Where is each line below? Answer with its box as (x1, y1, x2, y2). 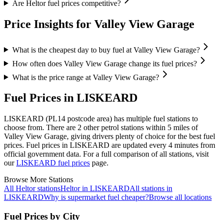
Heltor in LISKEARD (60, 184, 130, 193)
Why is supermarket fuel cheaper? (44, 193, 149, 202)
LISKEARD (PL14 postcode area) (4, 114, 112, 123)
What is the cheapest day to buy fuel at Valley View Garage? (12, 45, 200, 54)
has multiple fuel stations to (114, 114, 198, 123)
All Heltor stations (4, 184, 60, 193)
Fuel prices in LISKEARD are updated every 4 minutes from (26, 141, 215, 150)
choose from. (4, 123, 44, 132)
